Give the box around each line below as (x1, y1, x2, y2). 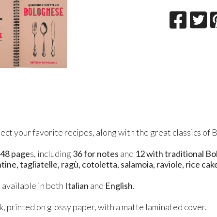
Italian (63, 180, 89, 191)
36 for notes (73, 148, 119, 159)
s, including (30, 148, 73, 159)
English (105, 180, 133, 191)
